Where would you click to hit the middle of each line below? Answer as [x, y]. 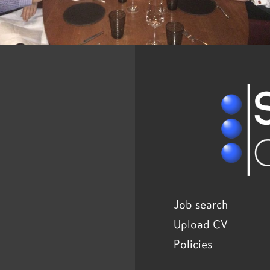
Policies [193, 245]
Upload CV [201, 225]
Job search [201, 205]
